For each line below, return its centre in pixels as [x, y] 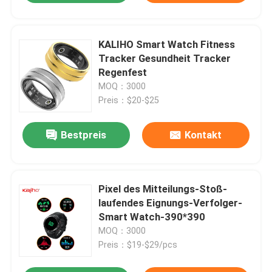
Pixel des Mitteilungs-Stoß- [163, 189]
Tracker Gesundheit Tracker [165, 58]
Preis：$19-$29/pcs [138, 245]
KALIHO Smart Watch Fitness [167, 44]
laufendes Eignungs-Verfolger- [171, 203]
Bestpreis [84, 135]
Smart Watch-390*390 [152, 217]
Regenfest [123, 72]
